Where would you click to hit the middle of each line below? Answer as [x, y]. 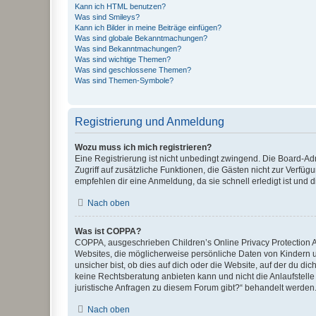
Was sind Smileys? [107, 17]
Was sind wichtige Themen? [123, 59]
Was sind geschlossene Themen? [133, 70]
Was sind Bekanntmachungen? [128, 49]
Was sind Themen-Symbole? [124, 80]
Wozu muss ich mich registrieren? [143, 147]
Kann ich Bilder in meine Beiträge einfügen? [148, 28]
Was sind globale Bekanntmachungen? [141, 38]
